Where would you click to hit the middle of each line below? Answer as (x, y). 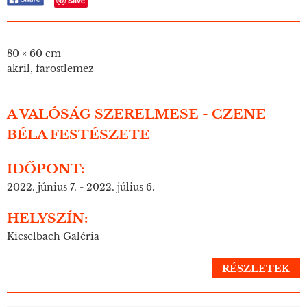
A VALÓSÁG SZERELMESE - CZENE (136, 114)
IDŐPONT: (46, 169)
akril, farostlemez (50, 69)
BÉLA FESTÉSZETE (78, 135)
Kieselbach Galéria (53, 237)
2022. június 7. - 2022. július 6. (81, 187)
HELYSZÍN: (47, 219)
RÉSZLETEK (256, 269)
